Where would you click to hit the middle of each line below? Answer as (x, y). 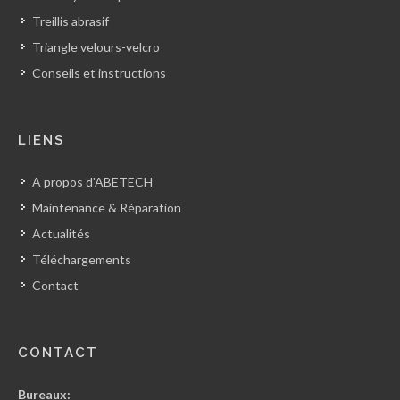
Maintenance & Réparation (107, 208)
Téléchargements (82, 260)
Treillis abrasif (71, 21)
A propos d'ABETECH (92, 182)
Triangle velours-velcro (96, 47)
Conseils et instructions (99, 73)
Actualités (61, 234)
